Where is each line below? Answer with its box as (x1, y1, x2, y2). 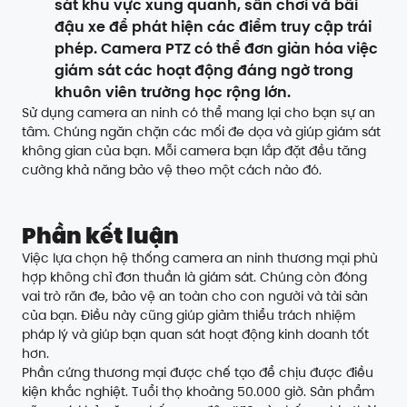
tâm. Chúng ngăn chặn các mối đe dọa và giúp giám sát (22, 123, 381, 142)
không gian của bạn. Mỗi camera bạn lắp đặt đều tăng (22, 142, 366, 161)
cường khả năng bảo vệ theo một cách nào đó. (22, 161, 322, 180)
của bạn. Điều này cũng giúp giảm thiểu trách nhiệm (22, 306, 355, 325)
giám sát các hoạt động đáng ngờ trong (55, 60, 353, 82)
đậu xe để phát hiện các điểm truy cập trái (55, 16, 372, 38)
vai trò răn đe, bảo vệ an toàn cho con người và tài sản (22, 287, 368, 306)
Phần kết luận (22, 221, 179, 252)
